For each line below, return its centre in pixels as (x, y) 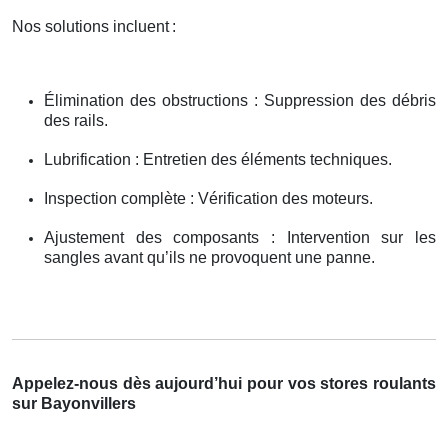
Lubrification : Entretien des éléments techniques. (218, 159)
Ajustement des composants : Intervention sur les (240, 237)
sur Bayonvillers (74, 403)
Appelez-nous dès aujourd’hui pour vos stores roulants (224, 383)
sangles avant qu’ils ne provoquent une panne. (209, 257)
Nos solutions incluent (90, 26)
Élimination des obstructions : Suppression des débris (240, 100)
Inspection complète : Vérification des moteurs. (208, 198)
